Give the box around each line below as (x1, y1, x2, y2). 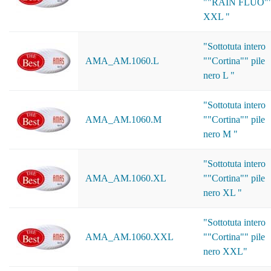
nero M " (203, 129, 238, 139)
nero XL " (203, 188, 242, 198)
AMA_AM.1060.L (85, 56, 159, 66)
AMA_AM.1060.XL (85, 173, 166, 183)
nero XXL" (203, 246, 247, 256)
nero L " (203, 70, 235, 80)
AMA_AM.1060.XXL (85, 232, 174, 242)
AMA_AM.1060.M (85, 114, 162, 125)
